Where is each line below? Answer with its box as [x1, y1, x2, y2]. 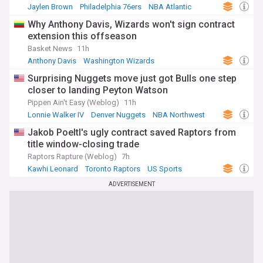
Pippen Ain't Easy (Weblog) [28, 98, 119, 107]
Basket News [28, 44, 72, 53]
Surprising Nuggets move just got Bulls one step [28, 73, 237, 84]
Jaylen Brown [28, 2, 73, 11]
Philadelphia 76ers [80, 2, 141, 11]
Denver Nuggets [91, 110, 146, 119]
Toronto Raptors [85, 164, 140, 173]
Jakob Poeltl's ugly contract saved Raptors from [28, 127, 236, 138]
